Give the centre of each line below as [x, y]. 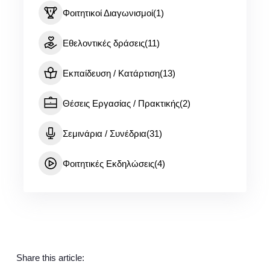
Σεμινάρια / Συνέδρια [104, 133]
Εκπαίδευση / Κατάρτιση [111, 73]
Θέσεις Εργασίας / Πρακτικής [121, 103]
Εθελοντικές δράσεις [103, 43]
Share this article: [50, 257]
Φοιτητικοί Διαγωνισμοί [108, 13]
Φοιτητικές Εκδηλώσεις [108, 163]
